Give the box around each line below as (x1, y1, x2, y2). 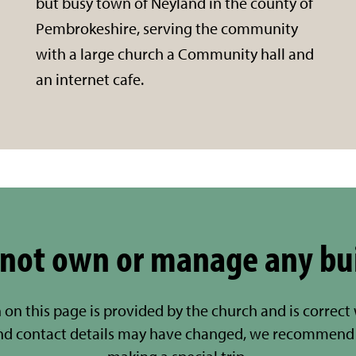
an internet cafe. (36, 68, 145, 89)
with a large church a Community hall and (36, 43, 315, 64)
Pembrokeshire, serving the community (36, 17, 299, 38)
